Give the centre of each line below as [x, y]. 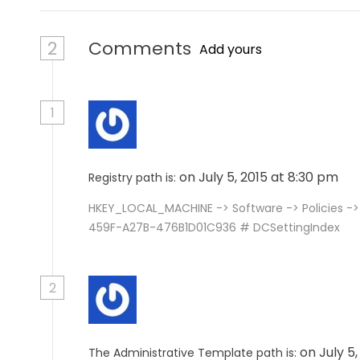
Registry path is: [132, 178]
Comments [140, 49]
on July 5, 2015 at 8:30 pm [260, 177]
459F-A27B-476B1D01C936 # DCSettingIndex [214, 227]
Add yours [231, 49]
